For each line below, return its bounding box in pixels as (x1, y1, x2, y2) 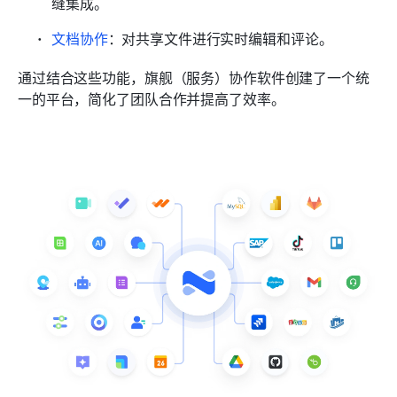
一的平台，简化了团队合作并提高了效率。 (18, 87, 285, 109)
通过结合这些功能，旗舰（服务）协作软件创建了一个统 (18, 66, 370, 88)
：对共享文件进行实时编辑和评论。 (107, 27, 333, 49)
